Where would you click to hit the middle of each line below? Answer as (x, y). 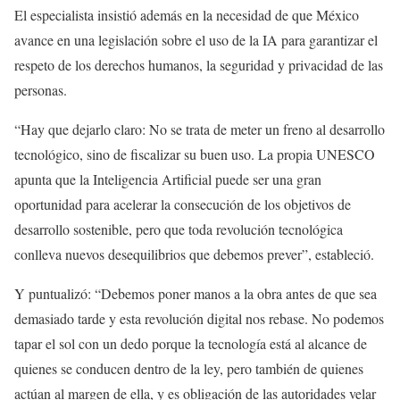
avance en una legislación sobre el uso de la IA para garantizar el (196, 39)
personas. (41, 89)
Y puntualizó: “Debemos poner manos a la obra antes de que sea (196, 293)
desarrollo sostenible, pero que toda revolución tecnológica (179, 229)
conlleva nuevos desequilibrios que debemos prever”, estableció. (194, 254)
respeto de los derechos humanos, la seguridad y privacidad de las (199, 64)
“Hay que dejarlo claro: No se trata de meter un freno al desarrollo (200, 129)
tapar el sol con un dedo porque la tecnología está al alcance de (191, 343)
